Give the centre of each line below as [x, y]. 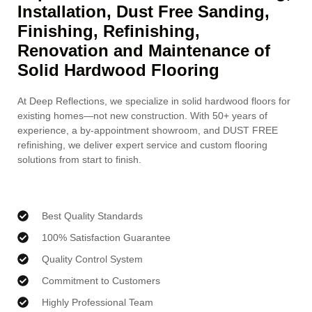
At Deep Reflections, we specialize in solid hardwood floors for [154, 101]
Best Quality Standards [92, 216]
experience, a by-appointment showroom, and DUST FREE [148, 131]
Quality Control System [92, 259]
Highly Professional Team [97, 302]
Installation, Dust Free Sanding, [143, 12]
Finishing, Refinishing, [109, 31]
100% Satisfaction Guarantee [106, 237]
